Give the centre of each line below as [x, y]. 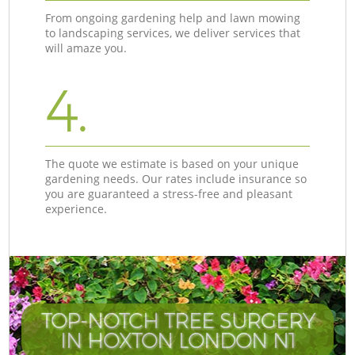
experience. [76, 208]
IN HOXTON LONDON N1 [177, 340]
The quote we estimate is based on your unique [172, 163]
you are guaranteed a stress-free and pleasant [169, 193]
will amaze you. [86, 48]
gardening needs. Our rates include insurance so [176, 178]
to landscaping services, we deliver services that [173, 32]
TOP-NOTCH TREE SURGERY [177, 321]
